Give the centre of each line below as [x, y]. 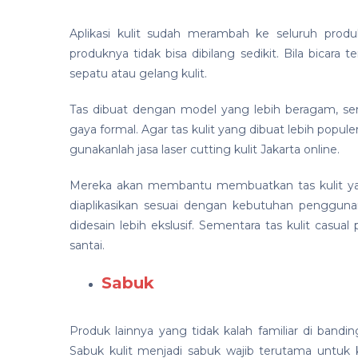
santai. [87, 246]
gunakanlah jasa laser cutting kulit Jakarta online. [205, 150]
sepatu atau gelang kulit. [138, 74]
